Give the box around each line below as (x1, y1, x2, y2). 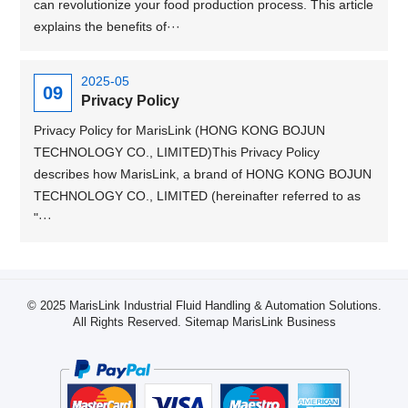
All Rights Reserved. (72, 315, 185, 329)
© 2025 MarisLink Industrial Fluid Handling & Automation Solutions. (26, 299, 382, 312)
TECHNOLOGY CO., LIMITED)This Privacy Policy (34, 145, 321, 159)
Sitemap (184, 315, 229, 329)
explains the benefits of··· (34, 19, 181, 34)
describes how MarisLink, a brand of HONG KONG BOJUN (34, 167, 372, 181)
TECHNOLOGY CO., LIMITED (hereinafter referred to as (34, 189, 362, 203)
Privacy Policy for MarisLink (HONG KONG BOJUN (34, 123, 326, 138)
